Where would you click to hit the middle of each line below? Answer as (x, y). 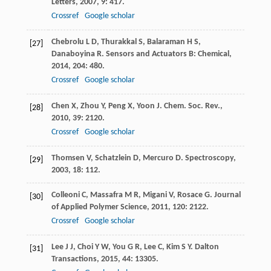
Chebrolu (67, 42)
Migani (155, 195)
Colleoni (65, 195)
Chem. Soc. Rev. (192, 106)
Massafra (106, 195)
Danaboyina (73, 54)
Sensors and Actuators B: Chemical (167, 54)
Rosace (190, 195)
